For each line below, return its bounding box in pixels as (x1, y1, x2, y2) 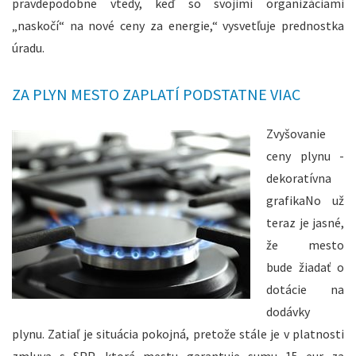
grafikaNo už (266, 192, 344, 209)
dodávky (266, 304, 310, 320)
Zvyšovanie (266, 126, 326, 142)
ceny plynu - (266, 148, 344, 164)
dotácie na (266, 281, 344, 298)
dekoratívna (266, 170, 331, 187)
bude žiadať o (266, 259, 344, 276)
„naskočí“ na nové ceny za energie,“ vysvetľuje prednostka (12, 17, 344, 34)
